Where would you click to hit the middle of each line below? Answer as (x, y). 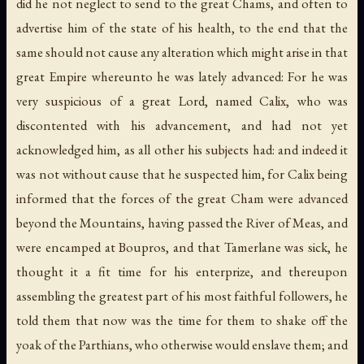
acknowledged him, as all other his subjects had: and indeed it (182, 149)
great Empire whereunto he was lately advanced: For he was (182, 76)
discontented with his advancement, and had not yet (182, 125)
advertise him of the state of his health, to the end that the (182, 27)
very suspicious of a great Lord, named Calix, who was (182, 100)
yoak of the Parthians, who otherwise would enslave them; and (182, 344)
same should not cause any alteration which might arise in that (182, 52)
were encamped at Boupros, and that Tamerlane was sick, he (182, 247)
